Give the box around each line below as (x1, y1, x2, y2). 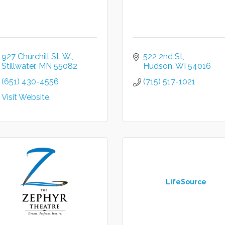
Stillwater (1, 61, 35, 71)
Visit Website (1, 92, 49, 102)
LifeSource (165, 177, 206, 186)
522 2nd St (143, 52, 183, 61)
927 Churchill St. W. (1, 52, 72, 61)
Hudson (143, 61, 172, 71)
